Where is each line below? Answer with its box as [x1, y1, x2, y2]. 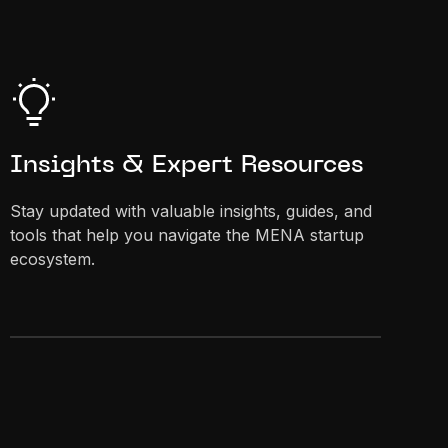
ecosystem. [9, 248, 95, 269]
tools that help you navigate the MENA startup [9, 224, 364, 245]
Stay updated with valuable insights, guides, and [9, 200, 372, 221]
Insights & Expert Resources [9, 153, 363, 178]
